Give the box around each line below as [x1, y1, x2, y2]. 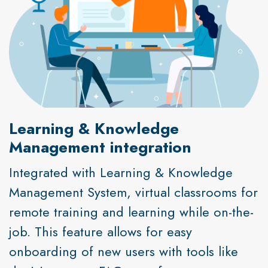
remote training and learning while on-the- [9, 202, 254, 221]
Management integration [9, 135, 191, 159]
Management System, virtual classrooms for [9, 182, 258, 202]
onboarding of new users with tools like [9, 241, 238, 261]
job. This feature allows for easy [9, 221, 192, 241]
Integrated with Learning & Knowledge [9, 162, 233, 182]
